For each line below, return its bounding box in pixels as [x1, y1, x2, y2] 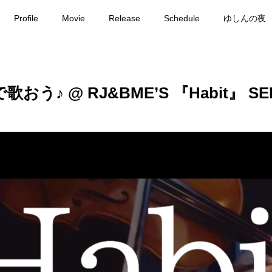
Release [109, 13, 141, 23]
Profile [13, 13, 38, 23]
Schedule [164, 13, 200, 23]
